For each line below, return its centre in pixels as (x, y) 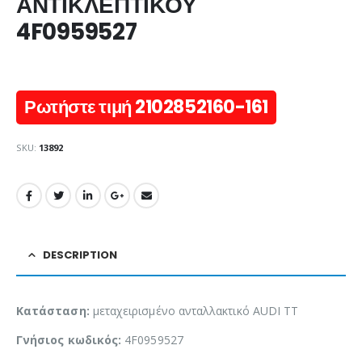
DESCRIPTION (80, 255)
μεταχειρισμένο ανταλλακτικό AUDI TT (194, 310)
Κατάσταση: (53, 310)
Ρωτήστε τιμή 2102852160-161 (146, 107)
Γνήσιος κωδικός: (69, 339)
